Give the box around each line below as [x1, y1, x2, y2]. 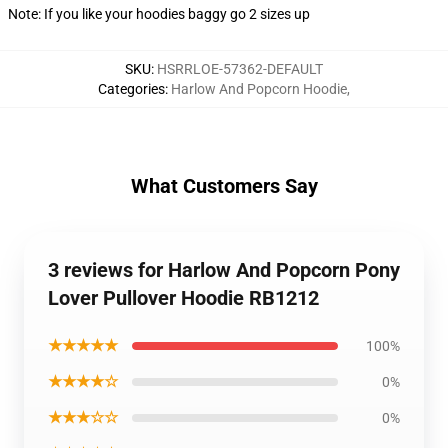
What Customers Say [130, 174, 318, 198]
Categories [98, 81, 165, 97]
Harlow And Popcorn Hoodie [171, 81, 347, 97]
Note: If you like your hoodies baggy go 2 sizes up [8, 6, 310, 22]
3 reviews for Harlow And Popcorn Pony [48, 258, 400, 282]
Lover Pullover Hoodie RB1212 [48, 286, 319, 310]
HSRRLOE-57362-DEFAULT [157, 61, 323, 77]
